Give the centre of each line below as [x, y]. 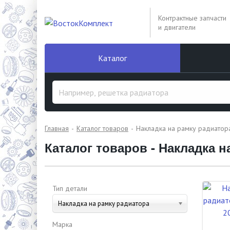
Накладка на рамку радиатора [104, 204]
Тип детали [70, 188]
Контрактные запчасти [192, 18]
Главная [57, 128]
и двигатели [177, 27]
